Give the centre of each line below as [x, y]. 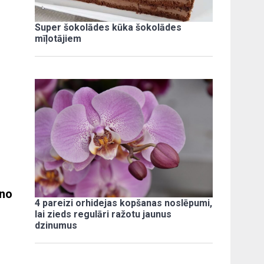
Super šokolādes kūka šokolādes [108, 27]
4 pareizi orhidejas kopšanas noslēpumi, [124, 203]
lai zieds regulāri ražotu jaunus [103, 214]
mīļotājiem [58, 38]
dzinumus [56, 225]
